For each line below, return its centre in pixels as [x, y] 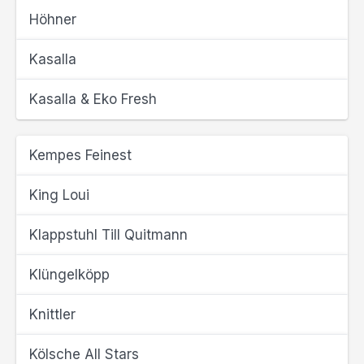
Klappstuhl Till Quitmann [108, 235]
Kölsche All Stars [84, 354]
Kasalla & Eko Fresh [93, 99]
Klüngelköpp [69, 275]
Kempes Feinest [80, 155]
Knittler [52, 314]
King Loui [59, 195]
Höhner [53, 19]
